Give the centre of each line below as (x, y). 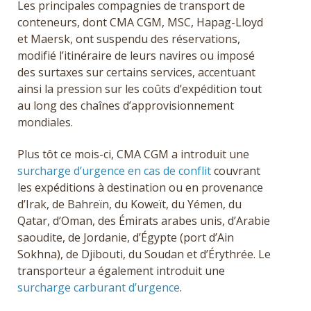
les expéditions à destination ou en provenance (140, 188)
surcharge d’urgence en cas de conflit (114, 171)
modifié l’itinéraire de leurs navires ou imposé (136, 55)
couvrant (236, 171)
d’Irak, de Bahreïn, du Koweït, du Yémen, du (129, 204)
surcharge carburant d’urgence (99, 288)
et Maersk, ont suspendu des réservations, (129, 39)
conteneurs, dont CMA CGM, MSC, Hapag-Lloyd (140, 22)
